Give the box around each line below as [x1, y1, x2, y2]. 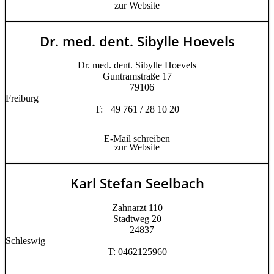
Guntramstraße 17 [102, 71, 172, 82]
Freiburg [6, 93, 39, 104]
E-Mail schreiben [104, 133, 170, 144]
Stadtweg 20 [113, 213, 161, 224]
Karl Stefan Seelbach [70, 174, 204, 193]
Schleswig [6, 235, 45, 246]
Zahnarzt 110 [111, 202, 163, 213]
